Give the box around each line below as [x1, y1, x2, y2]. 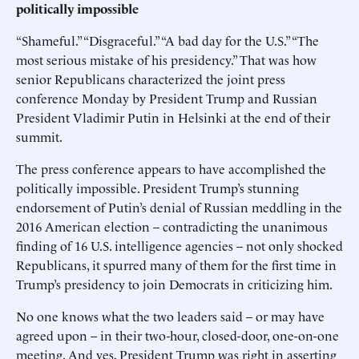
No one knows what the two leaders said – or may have [16, 307, 325, 325]
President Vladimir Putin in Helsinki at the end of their [16, 108, 330, 126]
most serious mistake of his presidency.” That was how [16, 50, 317, 68]
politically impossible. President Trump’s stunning [16, 179, 299, 196]
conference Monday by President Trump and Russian [16, 89, 317, 107]
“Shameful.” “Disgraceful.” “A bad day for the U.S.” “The [16, 31, 319, 49]
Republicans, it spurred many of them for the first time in [16, 256, 337, 273]
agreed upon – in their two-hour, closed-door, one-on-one [16, 326, 339, 344]
